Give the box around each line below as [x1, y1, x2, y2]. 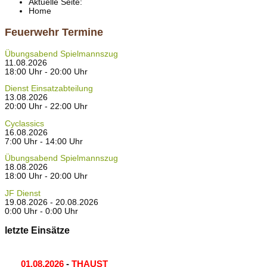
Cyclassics [5, 119, 44, 128]
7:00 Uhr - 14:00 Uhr [5, 136, 83, 146]
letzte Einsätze [5, 225, 70, 235]
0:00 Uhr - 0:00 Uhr [5, 206, 78, 216]
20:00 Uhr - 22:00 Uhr [5, 102, 88, 111]
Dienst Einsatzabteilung [5, 84, 93, 94]
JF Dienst [5, 188, 41, 198]
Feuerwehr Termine [5, 26, 103, 38]
